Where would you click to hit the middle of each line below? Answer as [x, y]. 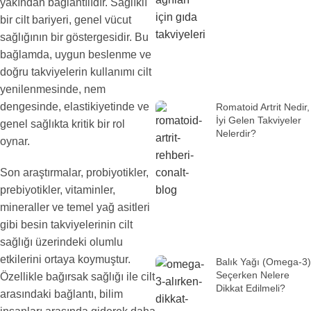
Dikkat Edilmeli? [250, 288]
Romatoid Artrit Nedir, [262, 107]
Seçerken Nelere [252, 275]
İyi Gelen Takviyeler [258, 120]
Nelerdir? [236, 133]
